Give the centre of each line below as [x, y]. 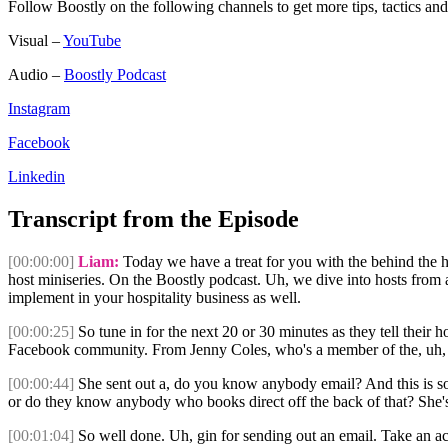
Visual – [35, 41]
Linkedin [36, 177]
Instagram [39, 109]
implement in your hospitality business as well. [154, 298]
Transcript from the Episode [153, 219]
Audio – [36, 75]
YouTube [92, 41]
